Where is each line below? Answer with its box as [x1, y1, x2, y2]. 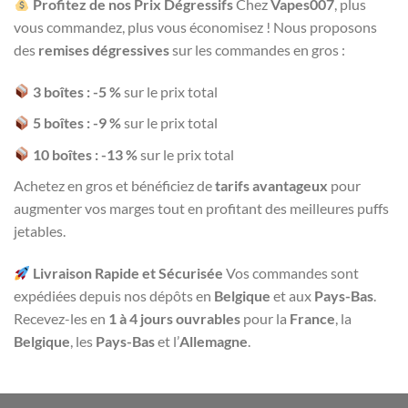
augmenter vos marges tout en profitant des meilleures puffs [14, 199, 389, 218]
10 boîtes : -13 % [30, 145, 138, 163]
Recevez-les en [14, 310, 108, 328]
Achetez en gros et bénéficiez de [14, 177, 215, 195]
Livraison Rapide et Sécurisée [30, 264, 224, 282]
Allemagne [179, 332, 248, 351]
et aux [270, 287, 314, 305]
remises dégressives [38, 40, 169, 58]
